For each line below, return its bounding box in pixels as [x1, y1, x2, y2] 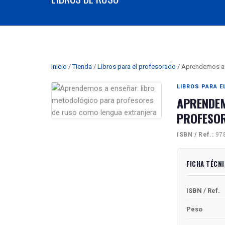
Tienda [72, 63, 92, 71]
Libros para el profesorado [97, 63, 176, 71]
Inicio [51, 63, 67, 71]
